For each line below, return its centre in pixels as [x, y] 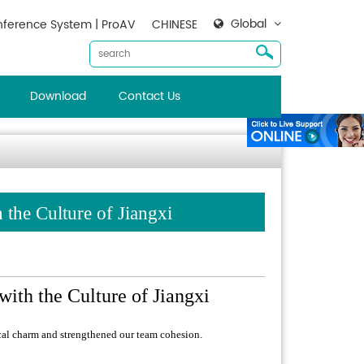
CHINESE [175, 25]
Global [249, 24]
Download [58, 96]
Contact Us [149, 96]
